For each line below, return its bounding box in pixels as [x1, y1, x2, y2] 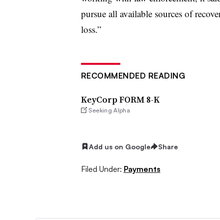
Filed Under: [81, 164, 122, 174]
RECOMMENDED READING [81, 70, 185, 81]
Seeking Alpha [88, 106, 130, 114]
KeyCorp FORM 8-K [81, 93, 160, 106]
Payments [123, 164, 161, 174]
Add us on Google [88, 142, 150, 151]
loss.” [81, 23, 101, 35]
